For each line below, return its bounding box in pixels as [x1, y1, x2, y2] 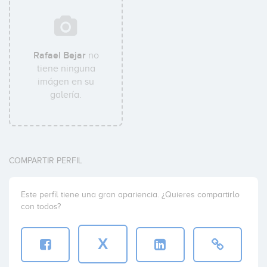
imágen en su [38, 76, 95, 87]
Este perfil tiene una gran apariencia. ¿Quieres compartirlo [21, 190, 240, 199]
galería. [50, 89, 82, 100]
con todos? [21, 202, 61, 211]
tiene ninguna [36, 63, 95, 74]
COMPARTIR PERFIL [9, 156, 82, 165]
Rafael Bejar [33, 49, 86, 61]
